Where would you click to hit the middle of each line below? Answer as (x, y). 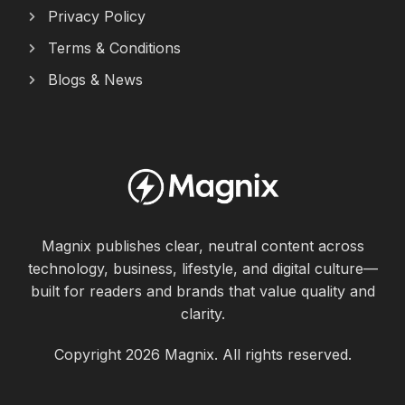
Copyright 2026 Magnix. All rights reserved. (202, 355)
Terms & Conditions (114, 48)
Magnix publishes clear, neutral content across (202, 246)
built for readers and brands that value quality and (202, 292)
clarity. (202, 314)
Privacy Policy (96, 17)
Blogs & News (95, 80)
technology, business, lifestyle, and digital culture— (202, 269)
